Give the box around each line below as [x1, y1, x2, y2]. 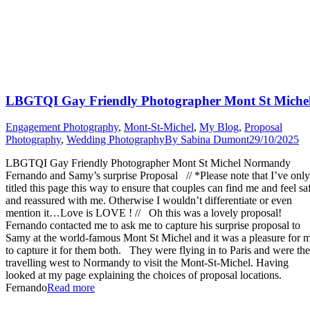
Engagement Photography [6, 121, 118, 134]
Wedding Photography [66, 134, 165, 146]
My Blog [199, 121, 239, 134]
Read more [47, 282, 95, 294]
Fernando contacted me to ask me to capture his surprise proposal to [6, 219, 300, 232]
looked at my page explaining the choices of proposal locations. [6, 269, 282, 282]
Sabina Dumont [181, 134, 249, 146]
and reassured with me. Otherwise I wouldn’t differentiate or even [6, 194, 292, 207]
